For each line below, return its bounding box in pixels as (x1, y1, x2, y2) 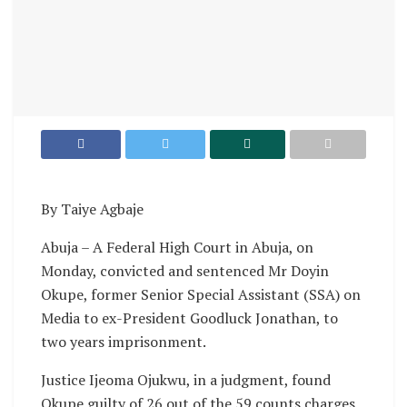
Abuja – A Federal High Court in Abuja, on (41, 236, 313, 257)
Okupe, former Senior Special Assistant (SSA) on (41, 283, 361, 304)
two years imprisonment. (41, 331, 206, 352)
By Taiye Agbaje (41, 198, 144, 219)
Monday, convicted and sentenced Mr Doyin (41, 260, 329, 281)
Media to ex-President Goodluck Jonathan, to (41, 307, 338, 328)
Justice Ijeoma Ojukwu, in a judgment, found (41, 369, 331, 390)
